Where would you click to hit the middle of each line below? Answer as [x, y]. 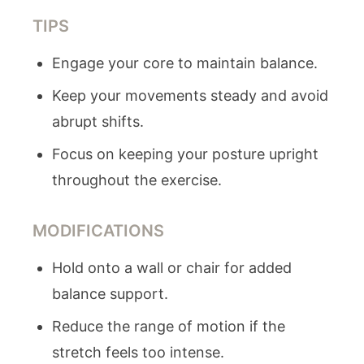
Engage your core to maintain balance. [185, 63]
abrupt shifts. [98, 121]
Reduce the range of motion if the [169, 326]
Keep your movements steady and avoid [190, 95]
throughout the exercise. [137, 180]
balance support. [110, 294]
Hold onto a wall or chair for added [172, 268]
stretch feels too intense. [138, 352]
